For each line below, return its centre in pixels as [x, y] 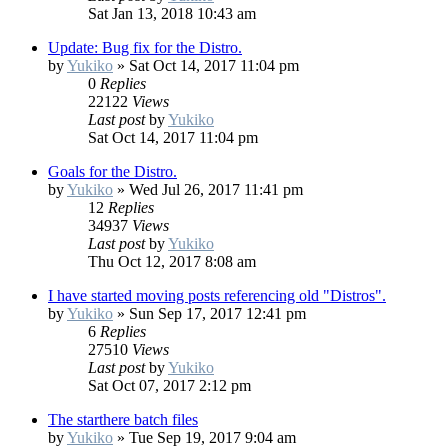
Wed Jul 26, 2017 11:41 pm [216, 190]
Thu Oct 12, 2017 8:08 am [172, 262]
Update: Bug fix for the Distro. [145, 48]
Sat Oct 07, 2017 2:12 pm [169, 386]
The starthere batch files [123, 420]
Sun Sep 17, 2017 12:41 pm [217, 314]
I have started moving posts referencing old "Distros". [217, 296]
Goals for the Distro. [112, 172]
